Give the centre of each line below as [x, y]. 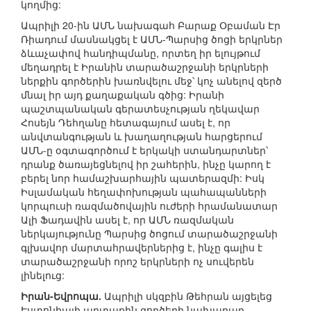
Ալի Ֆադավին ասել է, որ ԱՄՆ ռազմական [127, 220]
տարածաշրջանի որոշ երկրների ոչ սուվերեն [137, 261]
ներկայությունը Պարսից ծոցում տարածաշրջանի [149, 234]
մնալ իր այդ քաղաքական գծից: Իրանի [123, 95]
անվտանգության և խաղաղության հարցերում [142, 136]
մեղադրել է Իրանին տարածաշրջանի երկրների [145, 67]
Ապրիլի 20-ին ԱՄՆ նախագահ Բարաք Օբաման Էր [151, 25]
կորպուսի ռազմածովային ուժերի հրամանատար [149, 206]
